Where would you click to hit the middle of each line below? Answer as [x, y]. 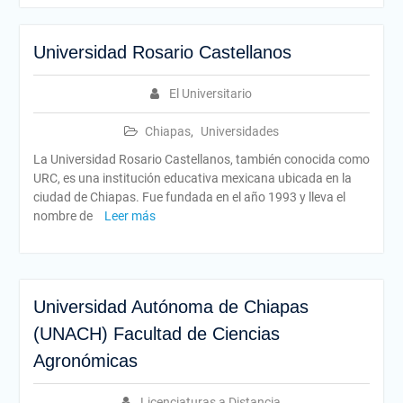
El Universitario [211, 94]
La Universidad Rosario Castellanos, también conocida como [201, 159]
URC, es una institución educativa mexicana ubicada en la [192, 178]
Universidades [239, 131]
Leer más [130, 216]
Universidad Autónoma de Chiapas [170, 307]
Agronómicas [85, 361]
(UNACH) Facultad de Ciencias [156, 334]
